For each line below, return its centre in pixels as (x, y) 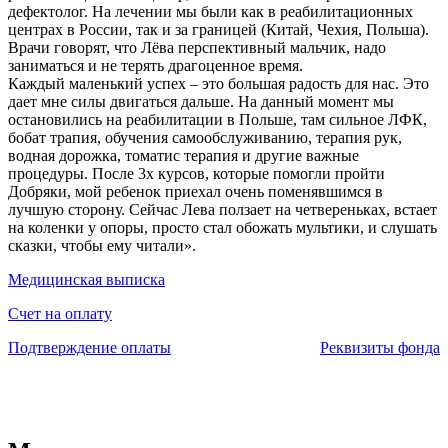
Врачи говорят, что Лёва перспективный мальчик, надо (197, 48)
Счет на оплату (60, 314)
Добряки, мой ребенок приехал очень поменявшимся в (195, 192)
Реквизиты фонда (380, 348)
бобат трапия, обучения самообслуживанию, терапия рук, (205, 138)
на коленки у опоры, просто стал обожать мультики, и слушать (222, 228)
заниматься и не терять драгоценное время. (155, 66)
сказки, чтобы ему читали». (102, 246)
